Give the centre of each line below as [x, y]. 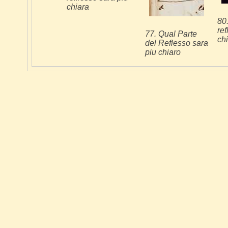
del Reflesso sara [177, 43]
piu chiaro [163, 52]
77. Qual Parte [171, 34]
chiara [78, 7]
